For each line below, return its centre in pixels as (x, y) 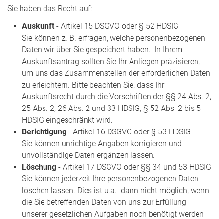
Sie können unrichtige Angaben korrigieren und (102, 143)
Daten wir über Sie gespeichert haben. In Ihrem (102, 49)
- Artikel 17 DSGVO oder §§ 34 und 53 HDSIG (134, 167)
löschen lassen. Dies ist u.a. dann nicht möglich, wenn (117, 190)
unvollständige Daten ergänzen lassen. (88, 155)
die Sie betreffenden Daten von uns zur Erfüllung (104, 202)
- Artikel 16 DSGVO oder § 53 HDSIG (129, 131)
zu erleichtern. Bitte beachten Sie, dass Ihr (93, 85)
